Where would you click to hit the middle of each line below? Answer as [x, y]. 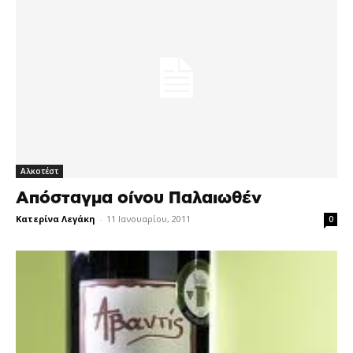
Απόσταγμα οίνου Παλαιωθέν [139, 199]
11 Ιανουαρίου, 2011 [149, 219]
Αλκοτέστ [39, 171]
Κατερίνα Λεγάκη [56, 219]
